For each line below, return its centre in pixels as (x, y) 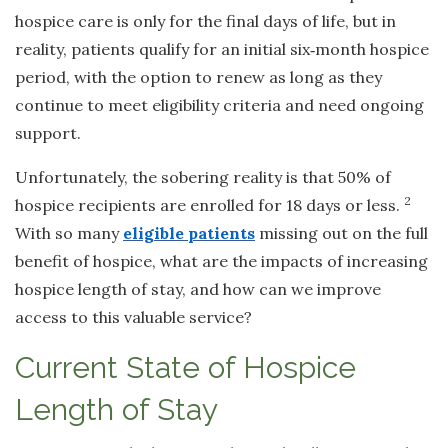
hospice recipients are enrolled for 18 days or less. (209, 205)
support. (48, 133)
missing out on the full (341, 233)
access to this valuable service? (133, 317)
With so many (69, 233)
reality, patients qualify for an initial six (162, 49)
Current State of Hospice (185, 368)
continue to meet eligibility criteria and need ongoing (219, 105)
